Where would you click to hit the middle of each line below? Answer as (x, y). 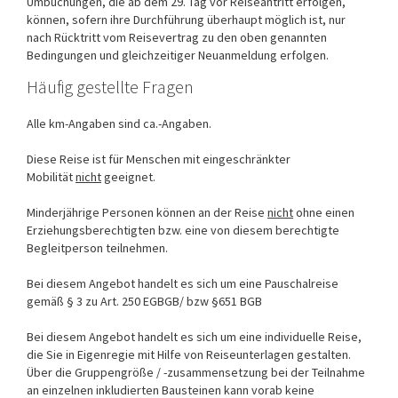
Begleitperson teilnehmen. (97, 247)
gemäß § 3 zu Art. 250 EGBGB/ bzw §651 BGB (144, 301)
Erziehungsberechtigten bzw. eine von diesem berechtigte (183, 230)
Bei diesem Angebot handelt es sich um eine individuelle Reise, (194, 336)
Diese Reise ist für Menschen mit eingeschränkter (159, 159)
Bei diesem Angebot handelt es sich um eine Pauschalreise (183, 283)
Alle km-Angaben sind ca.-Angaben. (119, 123)
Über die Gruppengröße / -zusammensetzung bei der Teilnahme (196, 372)
